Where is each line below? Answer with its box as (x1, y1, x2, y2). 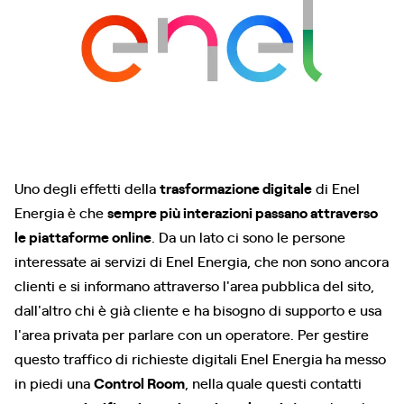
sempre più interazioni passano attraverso (107, 201, 378, 222)
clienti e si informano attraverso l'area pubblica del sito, (14, 274, 374, 295)
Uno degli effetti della (14, 177, 160, 197)
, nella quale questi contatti (185, 372, 362, 392)
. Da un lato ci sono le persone (151, 225, 345, 246)
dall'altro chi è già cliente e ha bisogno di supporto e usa (14, 298, 381, 319)
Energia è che (14, 201, 107, 222)
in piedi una (14, 372, 94, 392)
